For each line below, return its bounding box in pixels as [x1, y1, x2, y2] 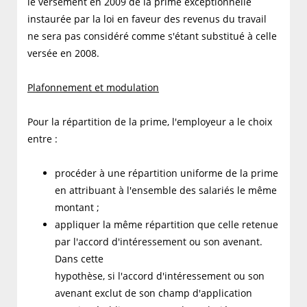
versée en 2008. [27, 47, 99, 60]
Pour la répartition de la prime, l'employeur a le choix [27, 115, 272, 129]
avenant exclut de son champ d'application [55, 286, 252, 300]
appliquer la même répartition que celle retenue [55, 218, 278, 232]
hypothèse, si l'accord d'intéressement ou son [55, 269, 265, 283]
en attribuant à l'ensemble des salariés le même [55, 184, 277, 197]
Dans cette [55, 252, 103, 266]
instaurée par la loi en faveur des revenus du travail [27, 12, 267, 26]
